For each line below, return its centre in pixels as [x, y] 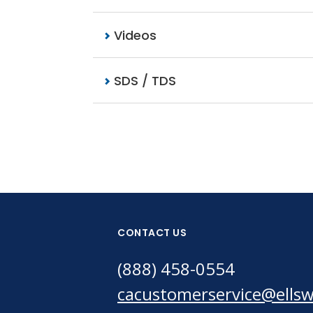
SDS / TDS [143, 81]
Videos [133, 35]
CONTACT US [152, 233]
